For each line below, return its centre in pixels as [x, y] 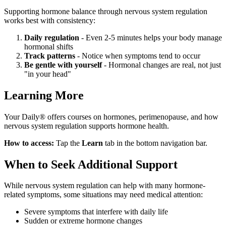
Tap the [68, 143]
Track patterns [50, 55]
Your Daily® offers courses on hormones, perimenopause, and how [111, 117]
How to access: [29, 143]
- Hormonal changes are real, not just [161, 65]
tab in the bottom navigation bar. [155, 143]
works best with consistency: [50, 20]
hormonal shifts [49, 46]
